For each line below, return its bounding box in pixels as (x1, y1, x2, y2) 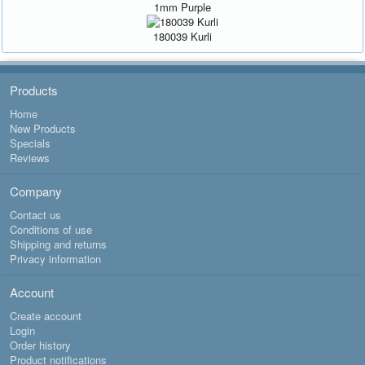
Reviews (9, 149, 50, 165)
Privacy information (9, 250, 101, 266)
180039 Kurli (152, 28, 212, 44)
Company (9, 182, 62, 200)
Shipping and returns (9, 235, 107, 252)
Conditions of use (9, 221, 92, 237)
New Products (9, 120, 76, 136)
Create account (9, 307, 81, 323)
